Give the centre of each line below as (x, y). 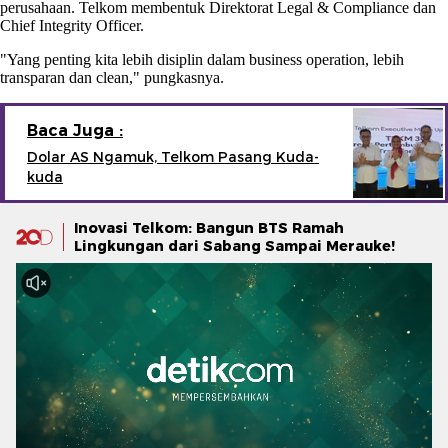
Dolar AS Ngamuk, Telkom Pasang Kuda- (173, 156)
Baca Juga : (75, 130)
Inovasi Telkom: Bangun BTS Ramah (209, 227)
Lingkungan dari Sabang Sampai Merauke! (234, 245)
